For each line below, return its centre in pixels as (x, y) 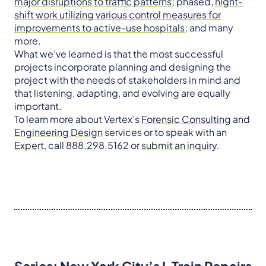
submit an (163, 145)
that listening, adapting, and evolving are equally (122, 93)
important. (38, 106)
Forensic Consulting (186, 119)
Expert (29, 145)
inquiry (202, 145)
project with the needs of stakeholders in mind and (127, 80)
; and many (209, 28)
